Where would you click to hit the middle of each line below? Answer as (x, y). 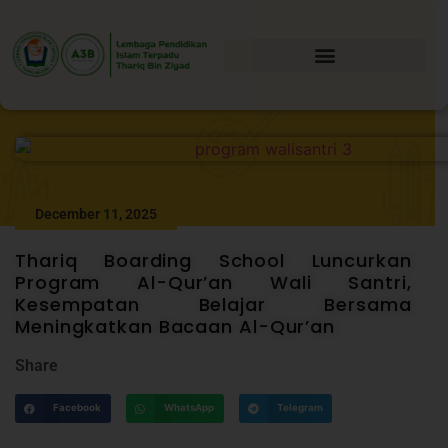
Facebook (77, 408)
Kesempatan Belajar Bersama (213, 304)
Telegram (299, 408)
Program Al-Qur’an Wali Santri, (213, 282)
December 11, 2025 (96, 213)
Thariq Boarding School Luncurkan (213, 260)
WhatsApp (188, 408)
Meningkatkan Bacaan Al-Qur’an (175, 326)
